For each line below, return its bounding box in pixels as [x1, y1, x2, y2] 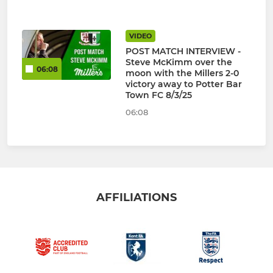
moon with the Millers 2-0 [125, 68, 239, 79]
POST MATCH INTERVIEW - [125, 46, 241, 57]
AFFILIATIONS [96, 191, 177, 205]
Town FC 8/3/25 [125, 90, 192, 101]
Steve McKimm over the [125, 57, 232, 68]
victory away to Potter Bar [125, 79, 242, 90]
